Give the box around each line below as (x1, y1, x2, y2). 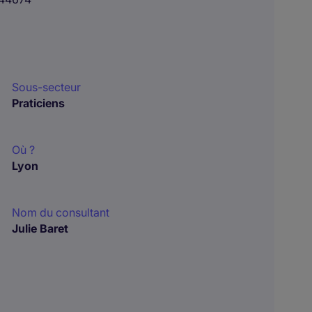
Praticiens (12, 96, 65, 110)
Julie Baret (12, 221, 69, 235)
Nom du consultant (12, 205, 110, 219)
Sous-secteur (12, 80, 81, 94)
